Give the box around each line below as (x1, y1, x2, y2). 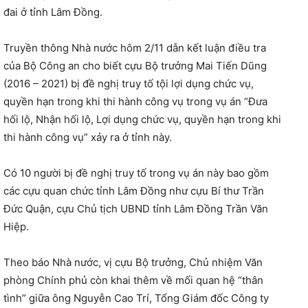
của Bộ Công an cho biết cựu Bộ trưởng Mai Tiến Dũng (3, 58, 267, 72)
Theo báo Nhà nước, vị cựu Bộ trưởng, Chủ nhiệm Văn (3, 255, 263, 269)
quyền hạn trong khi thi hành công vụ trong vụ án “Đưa (3, 94, 267, 108)
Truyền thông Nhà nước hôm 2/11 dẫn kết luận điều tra (3, 41, 266, 54)
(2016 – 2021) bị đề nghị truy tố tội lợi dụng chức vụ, (3, 76, 254, 90)
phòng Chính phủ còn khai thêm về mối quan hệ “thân (3, 273, 263, 287)
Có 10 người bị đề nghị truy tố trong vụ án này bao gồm (3, 166, 269, 179)
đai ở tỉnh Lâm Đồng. (3, 5, 102, 19)
